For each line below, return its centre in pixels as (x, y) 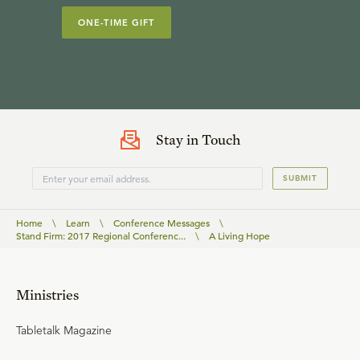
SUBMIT (300, 178)
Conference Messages (162, 223)
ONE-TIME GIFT (117, 22)
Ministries (47, 295)
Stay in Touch (198, 139)
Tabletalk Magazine (64, 330)
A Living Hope (239, 235)
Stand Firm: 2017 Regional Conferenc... (101, 235)
